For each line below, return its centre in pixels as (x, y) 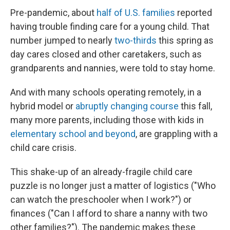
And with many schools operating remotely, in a (106, 92)
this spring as (185, 40)
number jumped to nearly (62, 40)
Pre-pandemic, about (53, 13)
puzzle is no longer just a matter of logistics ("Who (113, 186)
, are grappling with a (177, 134)
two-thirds (136, 40)
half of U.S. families (136, 13)
